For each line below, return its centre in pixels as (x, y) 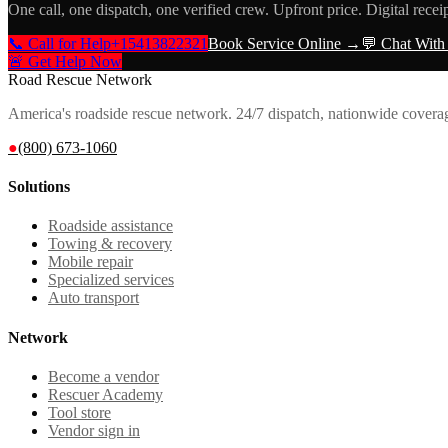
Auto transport (93, 298)
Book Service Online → (284, 43)
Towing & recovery (110, 244)
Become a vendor (103, 376)
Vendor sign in (94, 430)
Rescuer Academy (105, 394)
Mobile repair (90, 262)
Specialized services (111, 280)
